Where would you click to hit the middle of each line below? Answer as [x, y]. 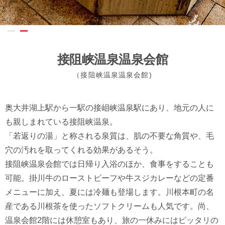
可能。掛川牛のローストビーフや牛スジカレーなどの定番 [109, 178]
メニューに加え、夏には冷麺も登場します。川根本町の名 [109, 192]
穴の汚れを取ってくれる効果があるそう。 [81, 150]
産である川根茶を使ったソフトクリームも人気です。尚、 [109, 206]
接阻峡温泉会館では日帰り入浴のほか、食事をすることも [109, 164]
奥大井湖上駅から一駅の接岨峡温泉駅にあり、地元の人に [109, 108]
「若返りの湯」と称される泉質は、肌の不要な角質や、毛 [109, 136]
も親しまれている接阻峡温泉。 [61, 122]
